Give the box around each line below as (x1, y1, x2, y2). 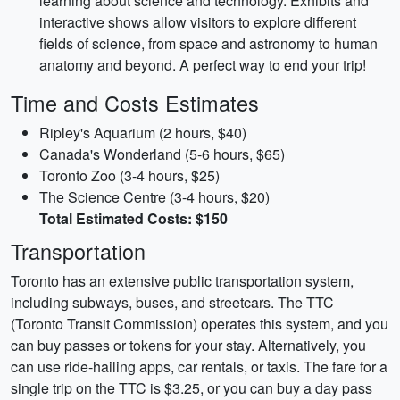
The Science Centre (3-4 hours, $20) (39, 187, 270, 207)
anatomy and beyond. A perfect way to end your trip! (39, 54, 366, 75)
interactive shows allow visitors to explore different (39, 12, 356, 32)
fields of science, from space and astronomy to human (39, 33, 378, 54)
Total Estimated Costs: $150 (39, 208, 228, 229)
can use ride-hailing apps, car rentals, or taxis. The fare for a (11, 356, 387, 377)
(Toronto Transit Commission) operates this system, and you (11, 313, 388, 334)
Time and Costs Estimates (11, 87, 259, 118)
